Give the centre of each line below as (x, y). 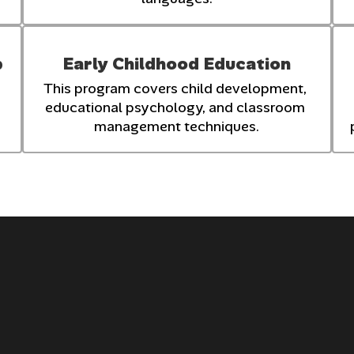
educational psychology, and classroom (175, 107)
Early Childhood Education (177, 63)
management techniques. (177, 126)
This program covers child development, (175, 88)
